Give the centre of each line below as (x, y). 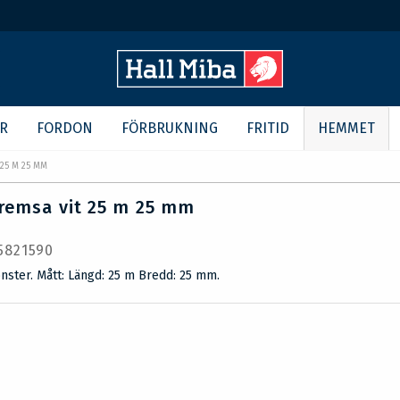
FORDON (65, 128)
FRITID (268, 128)
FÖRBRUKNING (170, 128)
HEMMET (346, 128)
